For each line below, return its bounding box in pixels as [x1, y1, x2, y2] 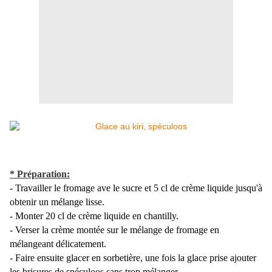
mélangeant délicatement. [10, 239, 106, 250]
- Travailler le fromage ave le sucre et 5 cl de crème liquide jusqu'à [10, 183, 262, 194]
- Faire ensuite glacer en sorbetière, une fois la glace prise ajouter [10, 253, 256, 263]
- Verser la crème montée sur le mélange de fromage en [10, 225, 219, 236]
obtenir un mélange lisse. [10, 197, 104, 208]
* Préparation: [10, 169, 70, 180]
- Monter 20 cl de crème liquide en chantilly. [10, 211, 178, 222]
